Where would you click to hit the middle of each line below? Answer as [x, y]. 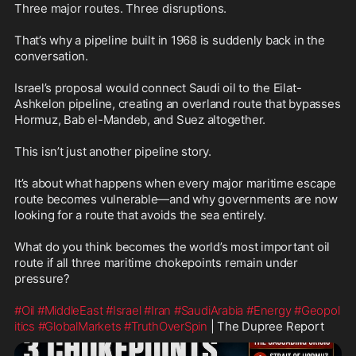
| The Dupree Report [265, 326]
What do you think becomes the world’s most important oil [172, 246]
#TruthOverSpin [166, 326]
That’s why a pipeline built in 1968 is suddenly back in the [170, 40]
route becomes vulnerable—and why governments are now [176, 199]
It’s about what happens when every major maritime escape [176, 183]
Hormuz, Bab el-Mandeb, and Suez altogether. [140, 119]
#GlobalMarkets [79, 326]
